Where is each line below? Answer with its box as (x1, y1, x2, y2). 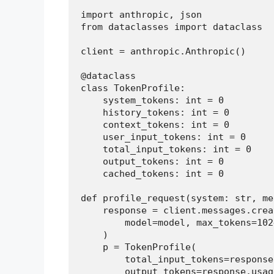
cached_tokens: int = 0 (81, 168, 224, 180)
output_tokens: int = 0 (81, 156, 224, 168)
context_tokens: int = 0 (81, 119, 229, 131)
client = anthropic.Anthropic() (81, 46, 246, 57)
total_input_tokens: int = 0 (81, 144, 251, 155)
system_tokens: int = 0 (81, 95, 224, 106)
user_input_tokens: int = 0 (81, 131, 246, 143)
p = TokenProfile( (81, 242, 196, 253)
